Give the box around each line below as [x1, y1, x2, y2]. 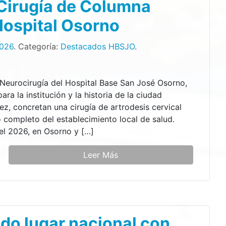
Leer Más [83, 149, 119, 160]
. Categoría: [14, 41, 61, 51]
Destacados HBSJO [61, 41, 135, 51]
